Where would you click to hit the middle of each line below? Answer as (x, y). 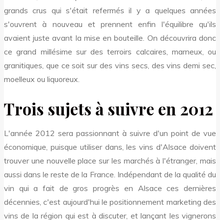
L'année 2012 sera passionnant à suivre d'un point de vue (110, 133)
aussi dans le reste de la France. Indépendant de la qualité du (110, 175)
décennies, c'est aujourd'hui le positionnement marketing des (110, 202)
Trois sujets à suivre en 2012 (109, 108)
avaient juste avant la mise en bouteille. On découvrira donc (110, 38)
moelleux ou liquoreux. (42, 79)
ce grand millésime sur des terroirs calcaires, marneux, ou (110, 51)
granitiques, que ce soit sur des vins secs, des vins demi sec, (110, 65)
